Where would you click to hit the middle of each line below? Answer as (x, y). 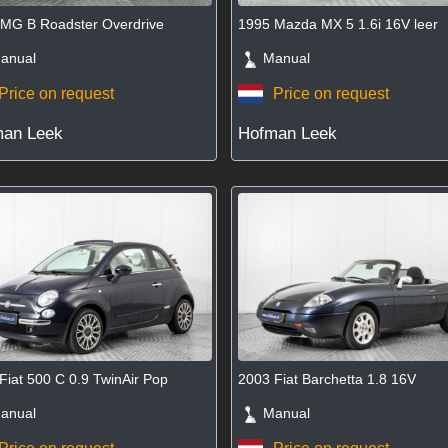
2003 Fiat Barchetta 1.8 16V (327, 379)
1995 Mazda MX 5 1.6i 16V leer (338, 24)
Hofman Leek (288, 134)
